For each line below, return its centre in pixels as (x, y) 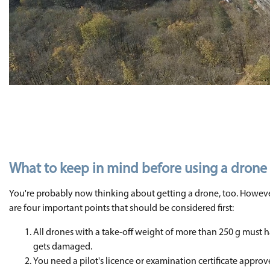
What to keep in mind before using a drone (138, 169)
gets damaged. (63, 247)
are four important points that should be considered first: (121, 209)
